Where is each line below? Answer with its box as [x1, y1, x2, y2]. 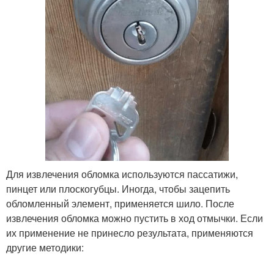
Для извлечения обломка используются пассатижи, [6, 166, 238, 181]
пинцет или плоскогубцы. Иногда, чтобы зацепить [6, 181, 230, 196]
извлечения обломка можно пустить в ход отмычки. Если [6, 210, 263, 225]
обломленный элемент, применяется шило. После [6, 196, 234, 210]
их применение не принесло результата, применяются [6, 225, 253, 240]
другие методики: [6, 240, 84, 254]
